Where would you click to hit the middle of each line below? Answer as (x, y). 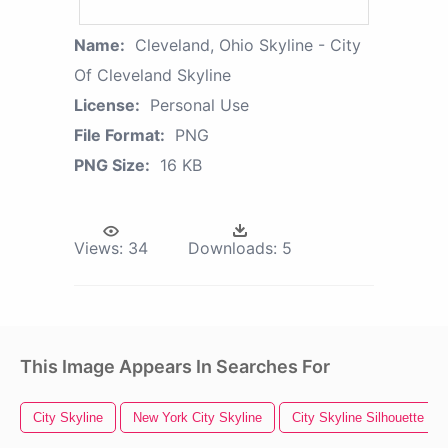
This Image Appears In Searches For (175, 366)
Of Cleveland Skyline (152, 74)
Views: (98, 247)
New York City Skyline (197, 417)
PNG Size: (112, 164)
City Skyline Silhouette (358, 417)
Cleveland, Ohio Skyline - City (248, 44)
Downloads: (232, 247)
